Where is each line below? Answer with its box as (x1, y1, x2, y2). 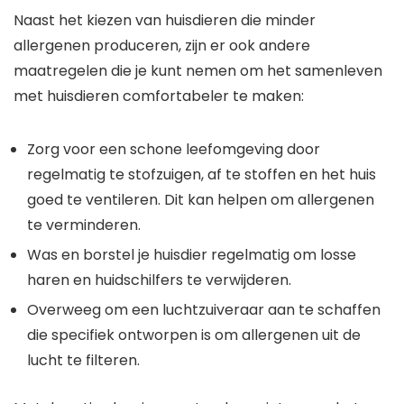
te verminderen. (27, 215, 141, 236)
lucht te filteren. (27, 350, 140, 372)
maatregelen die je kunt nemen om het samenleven (14, 60, 382, 82)
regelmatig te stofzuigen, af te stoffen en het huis (27, 164, 376, 186)
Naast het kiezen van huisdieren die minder (14, 10, 316, 32)
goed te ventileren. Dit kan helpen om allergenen (27, 189, 374, 211)
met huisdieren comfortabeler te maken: (14, 86, 304, 107)
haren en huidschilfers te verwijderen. (27, 270, 291, 291)
